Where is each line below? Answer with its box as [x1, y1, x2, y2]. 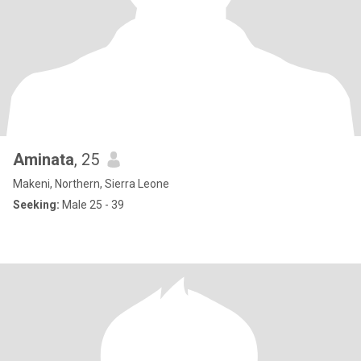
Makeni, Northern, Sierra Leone [13, 177, 169, 190]
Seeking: [13, 198, 60, 211]
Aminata [13, 150, 74, 169]
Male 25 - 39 [60, 198, 124, 211]
